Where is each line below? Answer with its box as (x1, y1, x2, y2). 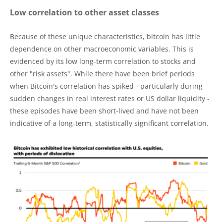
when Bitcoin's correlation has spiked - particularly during (10, 81, 203, 91)
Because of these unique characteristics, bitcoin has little (10, 31, 200, 41)
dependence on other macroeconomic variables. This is (10, 44, 194, 54)
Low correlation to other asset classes (10, 6, 159, 18)
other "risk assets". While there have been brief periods (10, 68, 195, 78)
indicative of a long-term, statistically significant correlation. (10, 118, 209, 128)
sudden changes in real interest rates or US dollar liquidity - (10, 93, 210, 103)
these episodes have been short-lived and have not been (10, 106, 199, 115)
